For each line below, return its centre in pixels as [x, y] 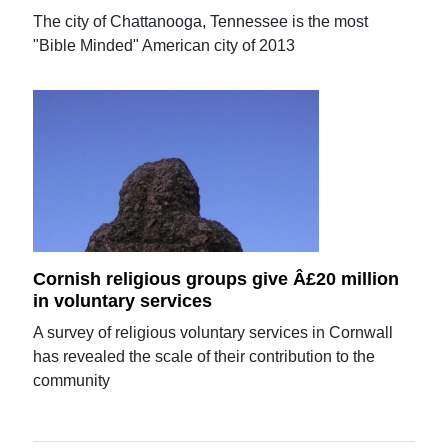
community [72, 380]
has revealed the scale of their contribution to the [204, 356]
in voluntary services [123, 300]
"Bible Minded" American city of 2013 [164, 46]
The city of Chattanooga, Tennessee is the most [201, 22]
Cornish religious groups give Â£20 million [216, 279]
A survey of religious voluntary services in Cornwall [213, 332]
